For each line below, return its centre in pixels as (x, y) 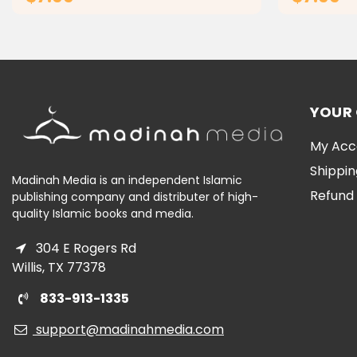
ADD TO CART (147, 32)
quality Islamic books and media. (103, 213)
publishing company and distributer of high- (135, 196)
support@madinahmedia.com (128, 329)
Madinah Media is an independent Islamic (127, 180)
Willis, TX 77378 (59, 267)
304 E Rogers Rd (84, 248)
